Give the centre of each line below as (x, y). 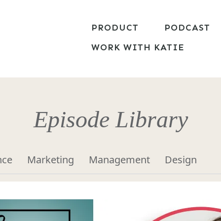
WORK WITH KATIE (138, 48)
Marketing (51, 160)
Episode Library (110, 119)
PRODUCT (115, 28)
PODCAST (187, 28)
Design (181, 160)
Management (119, 160)
